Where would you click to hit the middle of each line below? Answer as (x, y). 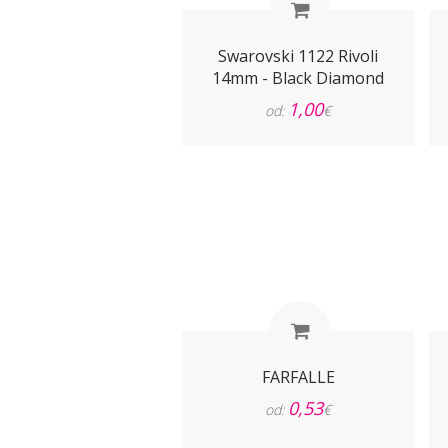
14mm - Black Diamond (298, 78)
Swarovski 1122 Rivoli (298, 56)
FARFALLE (298, 377)
